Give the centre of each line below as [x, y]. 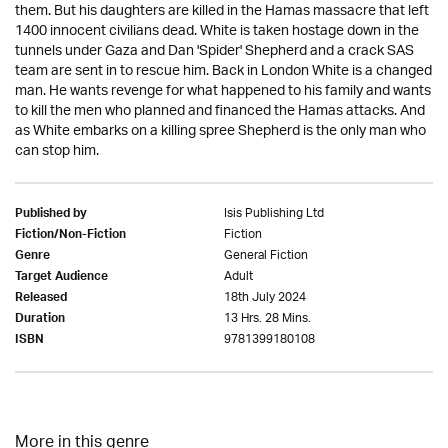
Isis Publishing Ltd [274, 213]
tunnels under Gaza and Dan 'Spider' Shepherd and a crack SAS [214, 51]
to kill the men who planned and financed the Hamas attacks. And [220, 111]
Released [41, 299]
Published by [51, 215]
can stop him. [57, 151]
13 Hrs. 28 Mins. [267, 318]
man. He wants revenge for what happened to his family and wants [223, 91]
